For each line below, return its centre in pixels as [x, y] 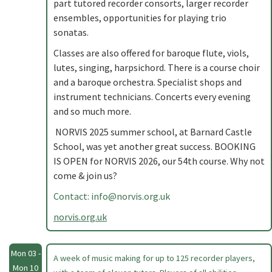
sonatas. [72, 32]
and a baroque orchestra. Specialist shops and [148, 82]
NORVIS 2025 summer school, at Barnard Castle [153, 132]
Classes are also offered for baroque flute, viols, [151, 53]
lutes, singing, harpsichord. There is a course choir [157, 67]
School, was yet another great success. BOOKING [155, 146]
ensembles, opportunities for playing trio [140, 18]
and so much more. [93, 111]
